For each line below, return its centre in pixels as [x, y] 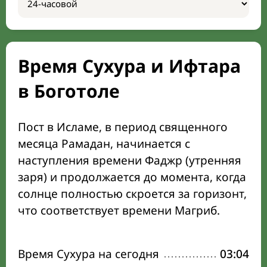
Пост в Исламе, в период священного [123, 127]
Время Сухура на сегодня [89, 254]
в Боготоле [69, 91]
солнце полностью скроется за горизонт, [132, 194]
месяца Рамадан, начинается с [104, 144]
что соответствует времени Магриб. [119, 210]
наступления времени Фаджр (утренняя [130, 160]
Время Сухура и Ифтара [129, 66]
